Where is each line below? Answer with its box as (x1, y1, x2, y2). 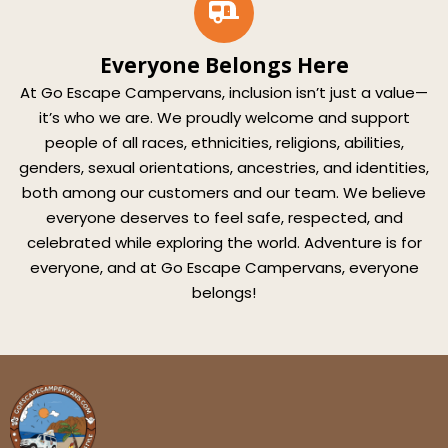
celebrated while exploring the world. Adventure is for (26, 232, 422, 254)
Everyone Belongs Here (99, 51, 349, 80)
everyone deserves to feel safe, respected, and (45, 207, 403, 229)
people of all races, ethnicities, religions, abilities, (44, 132, 404, 154)
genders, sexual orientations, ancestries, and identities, (19, 157, 429, 179)
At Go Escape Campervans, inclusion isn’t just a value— (20, 82, 428, 104)
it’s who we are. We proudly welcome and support (38, 107, 410, 129)
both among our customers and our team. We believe (22, 182, 426, 204)
